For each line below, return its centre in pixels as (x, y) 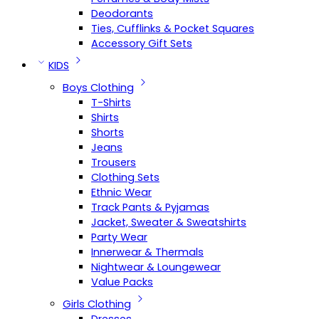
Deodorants (122, 14)
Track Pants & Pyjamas (150, 207)
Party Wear (119, 237)
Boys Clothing (98, 88)
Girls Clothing (97, 304)
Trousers (114, 162)
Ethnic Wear (121, 192)
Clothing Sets (125, 177)
